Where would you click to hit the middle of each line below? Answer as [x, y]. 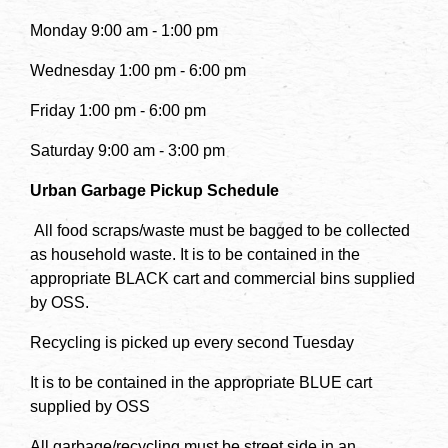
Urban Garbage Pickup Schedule [154, 190]
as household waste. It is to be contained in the [195, 254]
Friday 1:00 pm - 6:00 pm [118, 110]
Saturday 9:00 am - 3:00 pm [127, 150]
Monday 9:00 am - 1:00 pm [126, 30]
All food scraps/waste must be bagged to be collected [220, 230]
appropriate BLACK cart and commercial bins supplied [222, 278]
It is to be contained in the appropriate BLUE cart [201, 382]
